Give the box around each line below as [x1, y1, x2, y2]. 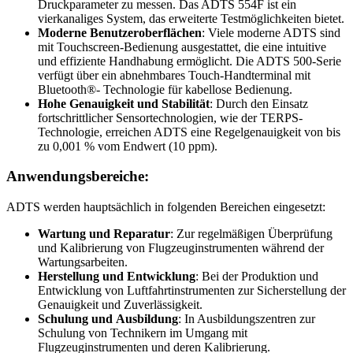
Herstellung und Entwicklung [38, 269, 195, 283]
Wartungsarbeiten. [38, 255, 128, 269]
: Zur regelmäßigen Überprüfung [170, 227, 333, 240]
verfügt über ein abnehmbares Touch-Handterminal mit [38, 68, 310, 82]
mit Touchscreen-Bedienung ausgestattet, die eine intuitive [38, 39, 326, 54]
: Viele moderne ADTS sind [202, 25, 340, 39]
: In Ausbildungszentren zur [178, 312, 315, 325]
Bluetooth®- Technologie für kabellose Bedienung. [38, 82, 292, 96]
